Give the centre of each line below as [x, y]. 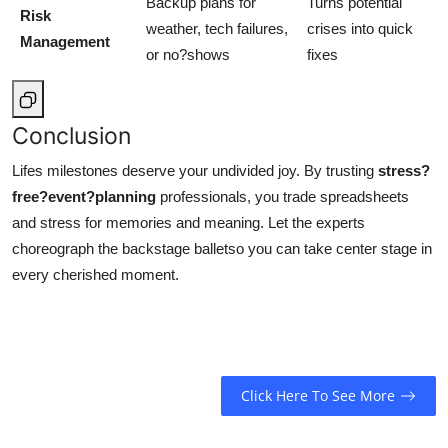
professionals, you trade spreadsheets [282, 196]
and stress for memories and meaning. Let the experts [188, 222]
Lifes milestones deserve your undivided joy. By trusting [195, 170]
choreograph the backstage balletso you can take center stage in [222, 248]
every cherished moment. [95, 274]
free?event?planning [84, 196]
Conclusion [71, 135]
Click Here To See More [317, 396]
